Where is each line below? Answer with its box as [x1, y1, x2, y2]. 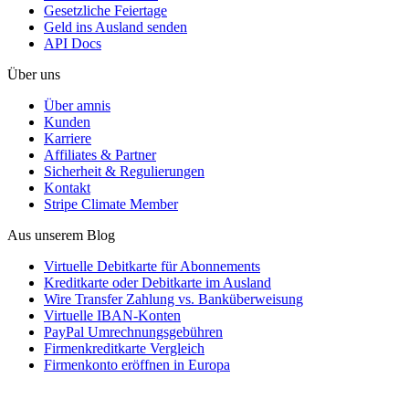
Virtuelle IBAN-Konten [44, 307, 181, 323]
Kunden [44, 113, 90, 130]
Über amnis [44, 97, 110, 113]
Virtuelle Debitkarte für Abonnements [44, 257, 260, 274]
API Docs [44, 35, 101, 51]
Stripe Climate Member [44, 195, 178, 212]
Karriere [44, 130, 91, 146]
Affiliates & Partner [44, 146, 156, 163]
